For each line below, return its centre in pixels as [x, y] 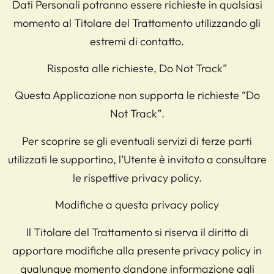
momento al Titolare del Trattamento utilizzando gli [137, 23]
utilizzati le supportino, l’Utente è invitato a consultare [137, 159]
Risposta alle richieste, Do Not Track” [137, 68]
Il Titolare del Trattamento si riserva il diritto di [137, 232]
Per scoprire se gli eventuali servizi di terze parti [137, 141]
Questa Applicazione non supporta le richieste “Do [137, 95]
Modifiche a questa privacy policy [137, 205]
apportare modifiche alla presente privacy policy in [137, 250]
